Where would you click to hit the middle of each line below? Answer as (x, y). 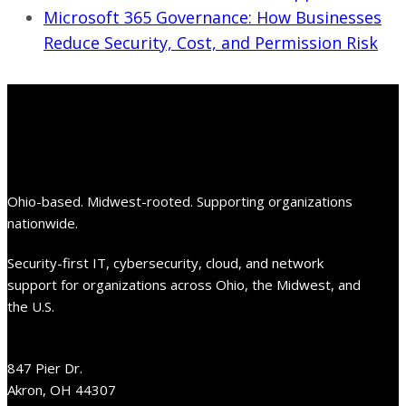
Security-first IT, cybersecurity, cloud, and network (165, 262)
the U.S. (31, 306)
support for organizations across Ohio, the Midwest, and (184, 284)
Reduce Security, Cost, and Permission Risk (211, 42)
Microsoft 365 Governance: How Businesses (213, 17)
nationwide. (43, 222)
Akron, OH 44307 (62, 389)
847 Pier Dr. (45, 367)
